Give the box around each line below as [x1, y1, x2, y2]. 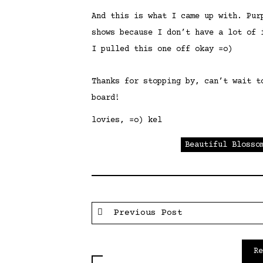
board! [91, 93, 120, 103]
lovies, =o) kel [91, 116, 162, 126]
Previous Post [108, 208, 183, 218]
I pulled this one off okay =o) [91, 45, 232, 55]
